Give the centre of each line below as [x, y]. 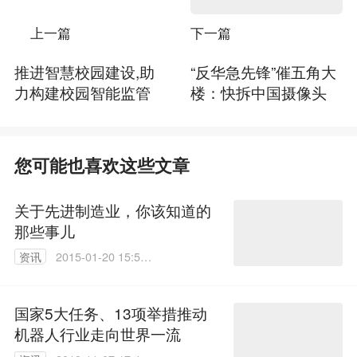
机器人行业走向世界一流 [97, 334]
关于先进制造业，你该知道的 [112, 210]
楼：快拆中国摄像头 [258, 92]
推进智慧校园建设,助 [84, 72]
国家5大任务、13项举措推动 [110, 313]
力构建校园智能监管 [82, 92]
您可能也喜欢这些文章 [102, 165]
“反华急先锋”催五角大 [263, 72]
